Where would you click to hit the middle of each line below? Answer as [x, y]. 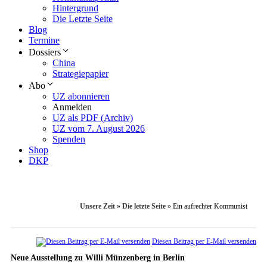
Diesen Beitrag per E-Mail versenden [204, 242]
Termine [44, 41]
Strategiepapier [80, 74]
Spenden [69, 139]
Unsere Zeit [97, 207]
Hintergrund [75, 8]
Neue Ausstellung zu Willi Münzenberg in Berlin [98, 258]
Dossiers [45, 52]
